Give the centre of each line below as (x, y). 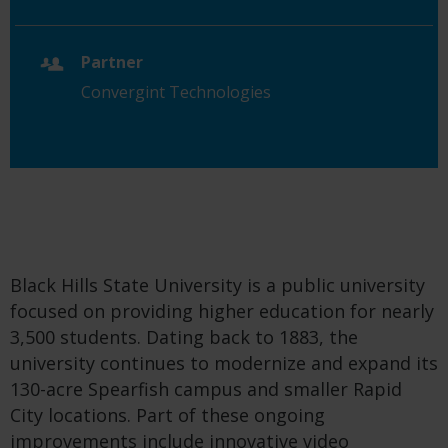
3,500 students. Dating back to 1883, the (184, 337)
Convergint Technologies (176, 92)
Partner (112, 62)
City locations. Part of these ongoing (167, 415)
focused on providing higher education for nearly (222, 311)
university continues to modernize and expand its (224, 363)
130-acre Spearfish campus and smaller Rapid (206, 389)
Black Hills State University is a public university (217, 285)
